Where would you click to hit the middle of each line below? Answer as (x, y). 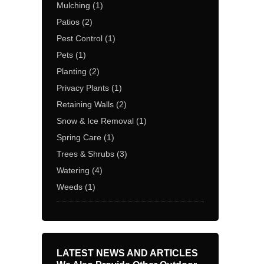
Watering (73, 170)
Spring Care (79, 137)
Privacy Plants (83, 88)
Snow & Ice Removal (95, 121)
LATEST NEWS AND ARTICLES (127, 253)
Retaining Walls (85, 104)
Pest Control (80, 38)
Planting (72, 71)
